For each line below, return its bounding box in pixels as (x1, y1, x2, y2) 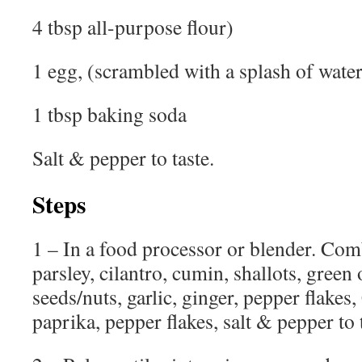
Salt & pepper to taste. (32, 144, 214, 171)
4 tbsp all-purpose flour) (32, 13, 234, 40)
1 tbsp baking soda (32, 100, 194, 128)
